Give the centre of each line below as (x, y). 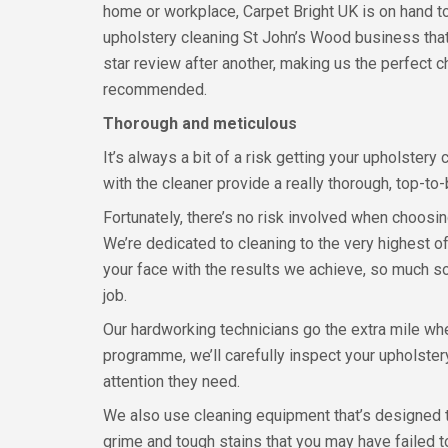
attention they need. (171, 381)
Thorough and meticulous (200, 123)
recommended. (155, 89)
